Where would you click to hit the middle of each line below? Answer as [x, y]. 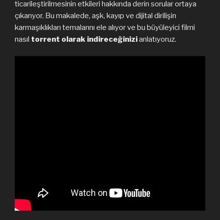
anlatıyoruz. [157, 39]
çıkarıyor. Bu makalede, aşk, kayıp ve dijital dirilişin [96, 15]
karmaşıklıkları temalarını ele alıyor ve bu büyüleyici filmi [105, 27]
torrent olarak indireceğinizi [84, 39]
